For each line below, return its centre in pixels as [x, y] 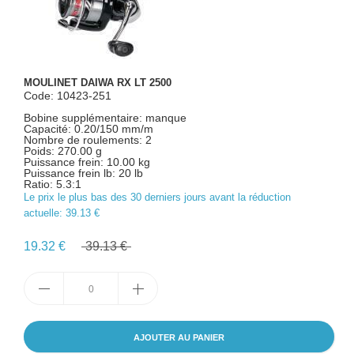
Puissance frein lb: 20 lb [83, 173]
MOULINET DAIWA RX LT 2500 [98, 83]
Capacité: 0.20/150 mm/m [88, 129]
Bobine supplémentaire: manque [105, 118]
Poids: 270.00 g [63, 151]
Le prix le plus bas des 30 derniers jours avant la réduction [157, 197]
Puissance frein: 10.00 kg [87, 162]
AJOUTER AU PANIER [179, 337]
